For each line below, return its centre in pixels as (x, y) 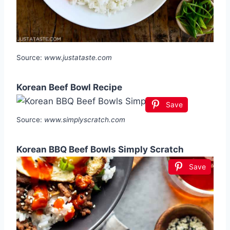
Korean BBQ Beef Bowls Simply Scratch (100, 149)
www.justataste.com (78, 57)
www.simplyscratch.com (85, 119)
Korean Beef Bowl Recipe (69, 87)
